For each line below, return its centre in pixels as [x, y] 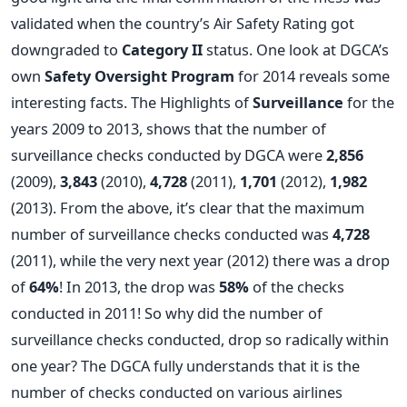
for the [369, 102]
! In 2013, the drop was [139, 287]
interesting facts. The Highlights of [132, 102]
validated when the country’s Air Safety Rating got [183, 23]
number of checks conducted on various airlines [177, 392]
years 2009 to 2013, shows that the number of [169, 129]
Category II [162, 50]
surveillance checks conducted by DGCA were [169, 155]
